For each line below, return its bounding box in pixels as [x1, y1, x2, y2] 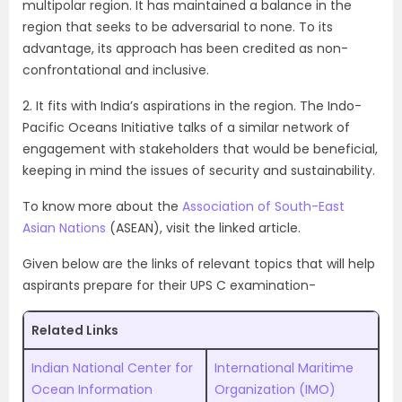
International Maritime [214, 359, 354, 377]
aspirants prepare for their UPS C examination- [22, 276, 316, 294]
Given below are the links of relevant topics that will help [22, 255, 375, 273]
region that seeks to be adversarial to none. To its [22, 18, 333, 36]
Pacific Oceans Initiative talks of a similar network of [22, 118, 350, 136]
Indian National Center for [31, 359, 193, 377]
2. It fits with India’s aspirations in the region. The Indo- [22, 97, 362, 115]
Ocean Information [31, 380, 153, 398]
